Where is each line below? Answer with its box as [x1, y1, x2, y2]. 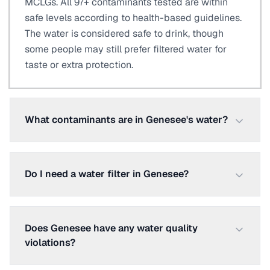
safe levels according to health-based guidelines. [25, 11, 242, 24]
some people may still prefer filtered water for [25, 43, 227, 55]
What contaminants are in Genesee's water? [25, 113, 228, 126]
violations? [25, 236, 75, 249]
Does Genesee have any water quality [25, 222, 198, 234]
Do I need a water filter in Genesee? [25, 168, 189, 180]
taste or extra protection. [25, 58, 133, 71]
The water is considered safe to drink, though [25, 27, 224, 40]
